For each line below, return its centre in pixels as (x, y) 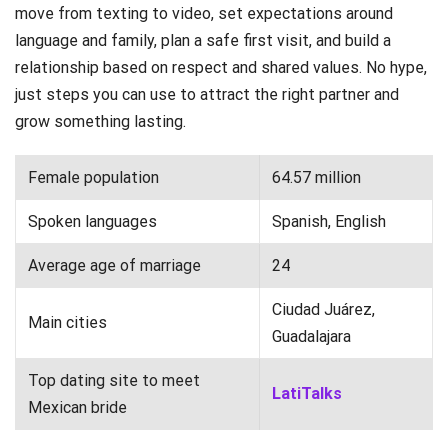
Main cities (67, 323)
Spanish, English (329, 222)
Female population (93, 178)
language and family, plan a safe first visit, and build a (203, 41)
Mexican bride (77, 408)
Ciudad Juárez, (323, 310)
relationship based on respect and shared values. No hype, (221, 68)
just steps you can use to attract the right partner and (207, 95)
